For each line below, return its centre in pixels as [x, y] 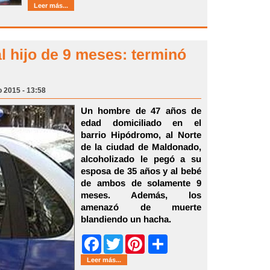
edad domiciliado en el [141, 123]
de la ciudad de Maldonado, [141, 147]
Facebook [118, 244]
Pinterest [160, 244]
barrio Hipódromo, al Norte [141, 135]
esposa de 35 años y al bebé [141, 171]
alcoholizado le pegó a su [141, 159]
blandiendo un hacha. [126, 219]
